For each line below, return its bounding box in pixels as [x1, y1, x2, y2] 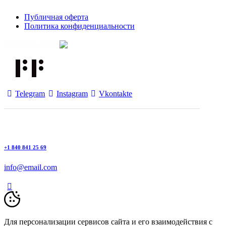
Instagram [56, 89, 88, 98]
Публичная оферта [24, 12, 88, 21]
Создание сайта [4, 39, 60, 48]
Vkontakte [99, 89, 133, 98]
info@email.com [4, 162, 57, 172]
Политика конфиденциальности [24, 21, 135, 30]
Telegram [15, 89, 45, 98]
